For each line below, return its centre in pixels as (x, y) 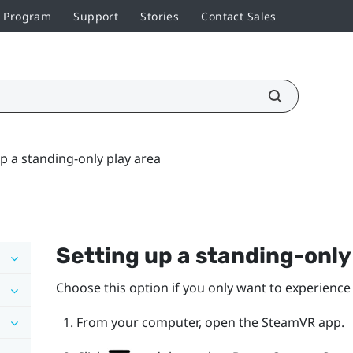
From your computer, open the (169, 322)
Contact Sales (239, 16)
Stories (160, 16)
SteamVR (288, 322)
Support (96, 16)
